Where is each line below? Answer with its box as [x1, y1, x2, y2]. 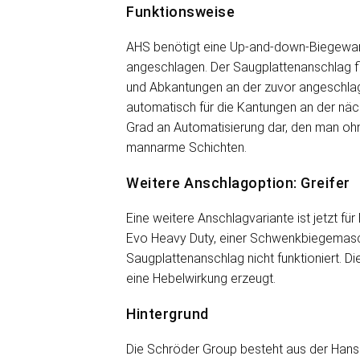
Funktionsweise [126, 3, 235, 20]
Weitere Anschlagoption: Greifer [126, 174, 350, 191]
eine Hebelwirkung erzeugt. [126, 271, 276, 286]
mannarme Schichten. [126, 140, 247, 155]
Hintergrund [126, 305, 209, 322]
